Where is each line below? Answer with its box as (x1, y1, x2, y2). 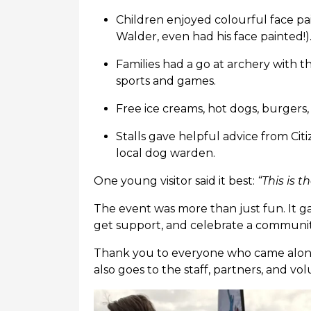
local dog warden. (116, 146, 215, 160)
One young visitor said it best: (94, 174, 258, 187)
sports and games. (116, 74, 216, 87)
